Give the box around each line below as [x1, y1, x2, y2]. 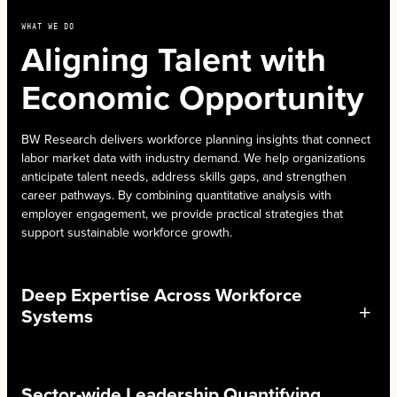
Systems [21, 302, 93, 330]
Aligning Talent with [21, 35, 326, 83]
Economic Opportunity [21, 73, 364, 121]
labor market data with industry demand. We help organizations [21, 149, 366, 167]
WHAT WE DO [21, 18, 74, 33]
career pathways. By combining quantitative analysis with [21, 186, 331, 204]
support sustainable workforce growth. [21, 223, 232, 241]
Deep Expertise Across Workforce [21, 281, 302, 308]
